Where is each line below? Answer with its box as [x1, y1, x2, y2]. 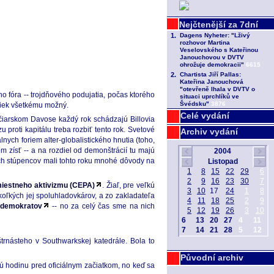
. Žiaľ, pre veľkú [102, 181, 155, 190]
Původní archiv [180, 253, 243, 262]
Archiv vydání [180, 127, 238, 136]
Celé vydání [180, 111, 229, 120]
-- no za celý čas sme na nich [49, 202, 155, 210]
